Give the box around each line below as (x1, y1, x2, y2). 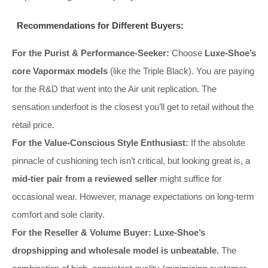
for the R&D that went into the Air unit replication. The (12, 83, 217, 94)
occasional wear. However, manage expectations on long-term (12, 191, 254, 202)
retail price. (12, 119, 54, 130)
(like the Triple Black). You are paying (108, 65, 254, 76)
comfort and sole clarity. (12, 209, 105, 220)
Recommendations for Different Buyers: (16, 20, 184, 31)
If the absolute (188, 137, 245, 148)
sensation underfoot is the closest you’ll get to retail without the (12, 101, 254, 112)
